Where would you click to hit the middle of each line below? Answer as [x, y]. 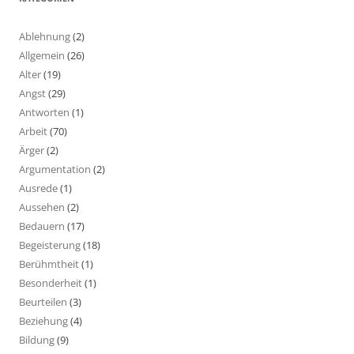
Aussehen [42, 207]
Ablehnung [45, 36]
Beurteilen [43, 301]
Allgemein [42, 55]
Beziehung [43, 320]
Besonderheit [51, 282]
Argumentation [55, 169]
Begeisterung [50, 245]
